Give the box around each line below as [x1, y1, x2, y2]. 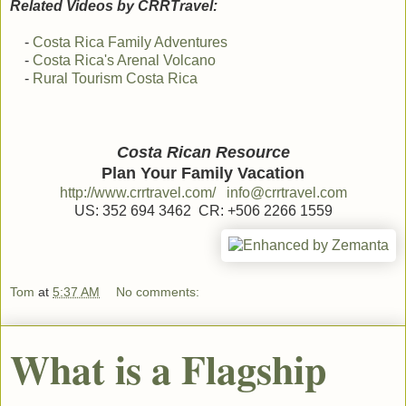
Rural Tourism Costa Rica [33, 71, 198, 87]
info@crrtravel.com [226, 185, 347, 201]
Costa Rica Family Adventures [33, 34, 227, 51]
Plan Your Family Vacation [101, 164, 304, 183]
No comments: [116, 284, 200, 299]
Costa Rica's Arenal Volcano [33, 53, 216, 69]
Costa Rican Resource [116, 143, 290, 162]
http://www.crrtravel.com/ [59, 185, 216, 201]
